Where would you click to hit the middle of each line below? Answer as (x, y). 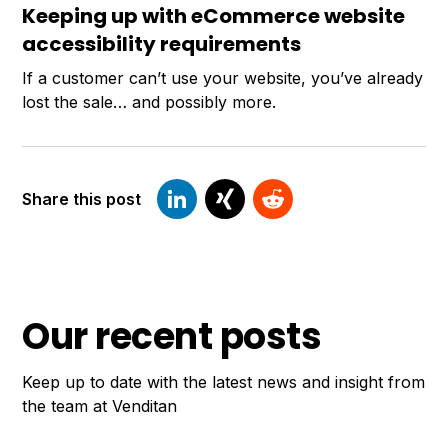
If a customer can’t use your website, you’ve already (223, 77)
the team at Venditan (100, 405)
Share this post (82, 198)
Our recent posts (172, 336)
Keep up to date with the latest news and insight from (224, 381)
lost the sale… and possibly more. (149, 101)
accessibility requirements (162, 43)
